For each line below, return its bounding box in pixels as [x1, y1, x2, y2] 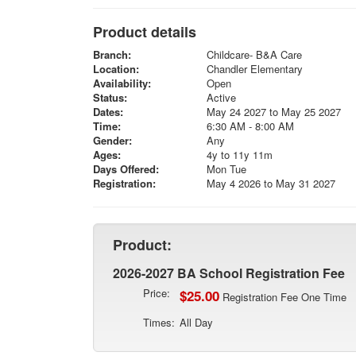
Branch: [93, 47, 131, 62]
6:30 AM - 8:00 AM [206, 118, 294, 133]
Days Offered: [93, 161, 159, 176]
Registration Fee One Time [219, 288, 346, 304]
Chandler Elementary [206, 61, 303, 76]
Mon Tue [206, 161, 246, 176]
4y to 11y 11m [206, 147, 273, 162]
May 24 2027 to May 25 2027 [206, 104, 341, 119]
